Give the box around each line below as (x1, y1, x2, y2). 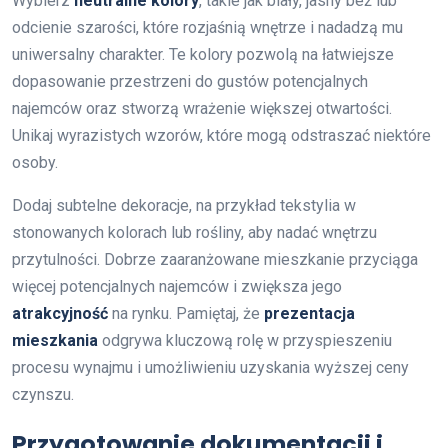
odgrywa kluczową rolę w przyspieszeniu (98, 331, 392, 350)
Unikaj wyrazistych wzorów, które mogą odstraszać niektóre (12, 126, 431, 145)
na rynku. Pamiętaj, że (108, 304, 264, 323)
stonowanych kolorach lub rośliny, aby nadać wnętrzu (12, 223, 377, 242)
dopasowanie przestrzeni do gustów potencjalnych (12, 72, 368, 91)
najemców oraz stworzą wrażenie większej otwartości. (12, 99, 392, 118)
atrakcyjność (12, 304, 108, 323)
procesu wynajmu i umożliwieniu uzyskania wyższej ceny (12, 358, 409, 377)
